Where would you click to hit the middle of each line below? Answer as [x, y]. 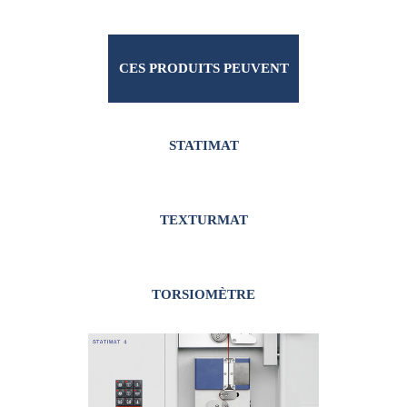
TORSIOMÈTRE [203, 294]
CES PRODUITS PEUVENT [203, 68]
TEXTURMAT [203, 219]
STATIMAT [203, 145]
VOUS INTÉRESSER [203, 136]
